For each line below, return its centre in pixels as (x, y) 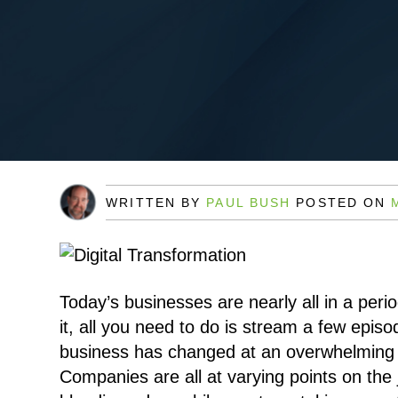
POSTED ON (344, 203)
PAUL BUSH (251, 203)
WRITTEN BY (156, 203)
